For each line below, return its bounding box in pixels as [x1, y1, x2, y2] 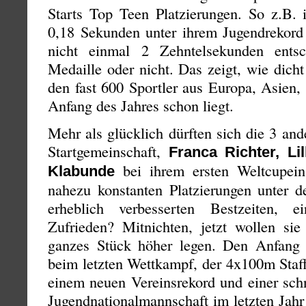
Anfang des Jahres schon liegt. [48, 95, 234, 116]
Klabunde [48, 163, 115, 180]
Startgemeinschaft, [48, 141, 169, 162]
